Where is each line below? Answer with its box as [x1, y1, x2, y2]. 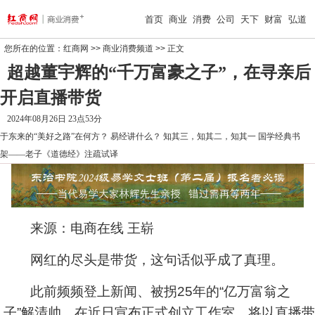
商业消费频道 [103, 44, 153, 53]
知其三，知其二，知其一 [163, 131, 256, 141]
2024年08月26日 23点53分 [7, 114, 102, 124]
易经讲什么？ [110, 131, 161, 141]
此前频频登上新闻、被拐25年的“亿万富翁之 [4, 284, 290, 299]
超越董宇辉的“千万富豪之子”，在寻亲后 [7, 63, 311, 82]
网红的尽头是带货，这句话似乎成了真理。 [4, 252, 284, 267]
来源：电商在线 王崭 [4, 221, 154, 236]
